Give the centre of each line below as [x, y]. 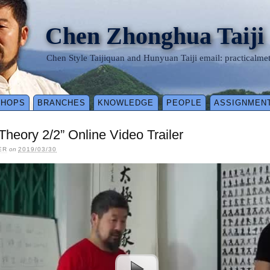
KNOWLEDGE [126, 103]
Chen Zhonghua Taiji [155, 36]
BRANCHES [62, 103]
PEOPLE [184, 103]
